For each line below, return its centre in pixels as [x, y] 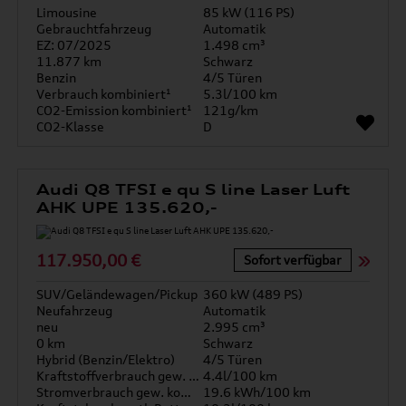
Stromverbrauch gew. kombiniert [186, 392]
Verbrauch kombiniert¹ [104, 94]
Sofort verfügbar [292, 260]
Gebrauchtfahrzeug [94, 29]
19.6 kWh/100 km [257, 392]
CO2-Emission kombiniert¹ [115, 110]
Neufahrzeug [75, 310]
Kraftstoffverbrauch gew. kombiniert [194, 376]
